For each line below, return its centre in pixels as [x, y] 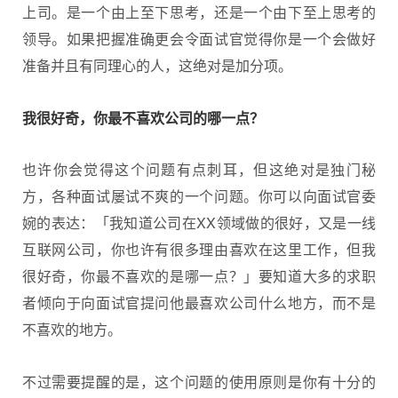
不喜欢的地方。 [72, 330]
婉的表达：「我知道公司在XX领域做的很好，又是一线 [199, 223]
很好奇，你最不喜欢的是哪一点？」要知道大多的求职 [199, 276]
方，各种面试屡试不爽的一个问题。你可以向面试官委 [199, 196]
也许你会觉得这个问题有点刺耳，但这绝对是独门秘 [199, 170]
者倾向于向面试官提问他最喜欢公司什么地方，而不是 [199, 303]
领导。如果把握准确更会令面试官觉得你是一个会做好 [199, 39]
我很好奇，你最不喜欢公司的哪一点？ [143, 117]
